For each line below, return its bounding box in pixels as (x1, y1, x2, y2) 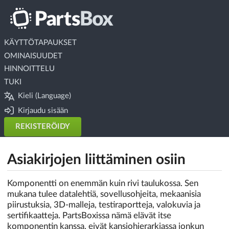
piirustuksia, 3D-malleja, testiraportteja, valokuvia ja (7, 200, 200, 209)
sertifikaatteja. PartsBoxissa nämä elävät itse (7, 211, 171, 220)
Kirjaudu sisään (18, 106, 68, 114)
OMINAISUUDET (4, 52, 62, 60)
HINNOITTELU (4, 65, 55, 73)
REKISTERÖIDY (15, 123, 70, 131)
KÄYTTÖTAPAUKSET (4, 38, 77, 47)
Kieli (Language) (18, 92, 72, 100)
